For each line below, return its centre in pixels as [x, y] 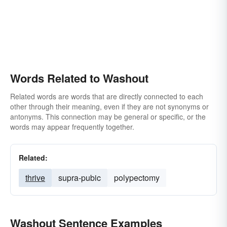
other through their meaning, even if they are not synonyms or [109, 106]
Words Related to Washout [79, 78]
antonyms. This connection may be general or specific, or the [108, 117]
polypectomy [137, 178]
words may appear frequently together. [72, 127]
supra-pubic [80, 178]
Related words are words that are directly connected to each [107, 96]
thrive [35, 178]
